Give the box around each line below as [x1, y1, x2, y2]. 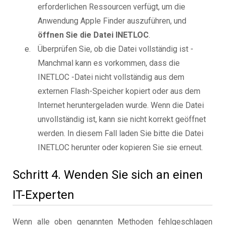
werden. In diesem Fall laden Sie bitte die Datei [38, 129, 203, 139]
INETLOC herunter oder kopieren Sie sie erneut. [38, 143, 203, 153]
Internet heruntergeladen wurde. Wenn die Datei [38, 100, 204, 110]
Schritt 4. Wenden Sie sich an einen [13, 168, 203, 182]
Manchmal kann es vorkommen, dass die [38, 58, 180, 68]
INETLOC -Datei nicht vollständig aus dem [38, 72, 184, 82]
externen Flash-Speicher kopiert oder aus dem [38, 86, 200, 96]
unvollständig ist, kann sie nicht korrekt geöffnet [38, 115, 206, 125]
